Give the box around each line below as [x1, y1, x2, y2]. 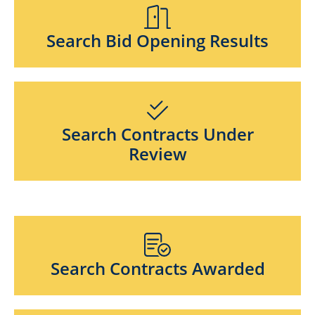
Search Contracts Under [61, 122, 254, 146]
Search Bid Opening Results [46, 30, 269, 53]
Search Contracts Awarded [50, 257, 265, 280]
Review [128, 142, 187, 165]
